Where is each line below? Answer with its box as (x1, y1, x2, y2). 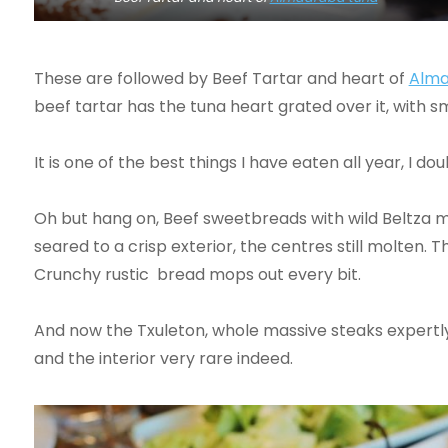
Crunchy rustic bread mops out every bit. (33, 263, 361, 287)
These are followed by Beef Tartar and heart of (33, 67, 409, 91)
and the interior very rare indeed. (33, 347, 293, 371)
